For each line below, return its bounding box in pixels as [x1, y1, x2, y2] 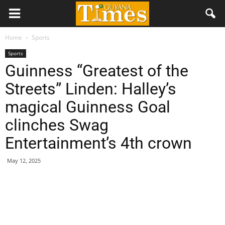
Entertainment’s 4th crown [5, 134, 192, 153]
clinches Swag [5, 116, 108, 135]
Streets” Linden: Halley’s [5, 79, 176, 98]
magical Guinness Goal [5, 97, 170, 117]
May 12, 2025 [7, 157, 41, 164]
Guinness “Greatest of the [5, 61, 188, 80]
